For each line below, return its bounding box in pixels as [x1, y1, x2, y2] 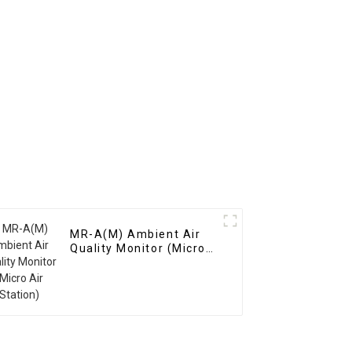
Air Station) [70, 256, 141, 269]
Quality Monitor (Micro [70, 242, 206, 255]
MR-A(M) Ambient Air [70, 228, 201, 241]
